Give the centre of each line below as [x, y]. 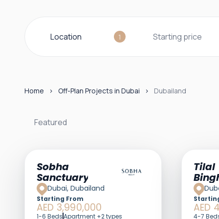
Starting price [178, 37]
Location [66, 37]
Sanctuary [63, 177]
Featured [51, 122]
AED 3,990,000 [69, 208]
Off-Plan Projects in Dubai [99, 91]
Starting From [60, 199]
